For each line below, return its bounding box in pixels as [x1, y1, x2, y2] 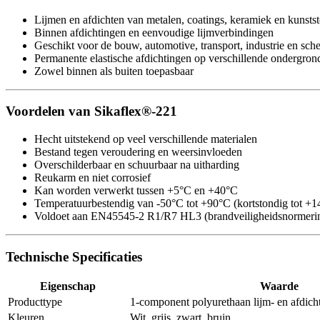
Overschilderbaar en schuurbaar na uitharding [34, 158, 239, 171]
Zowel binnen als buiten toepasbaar [34, 64, 194, 77]
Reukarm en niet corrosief [34, 171, 151, 184]
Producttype [8, 296, 62, 309]
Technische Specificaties [6, 249, 142, 264]
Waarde [260, 280, 299, 293]
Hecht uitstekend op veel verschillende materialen [34, 132, 257, 145]
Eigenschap [39, 280, 96, 293]
